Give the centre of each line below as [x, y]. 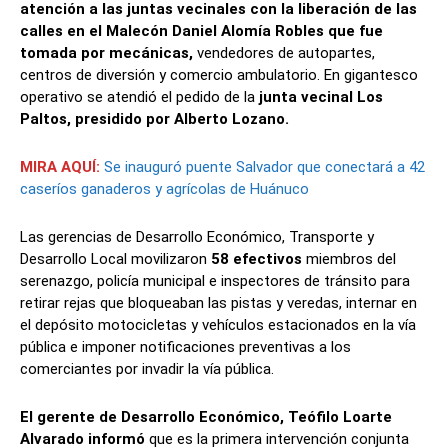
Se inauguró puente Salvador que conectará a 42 [264, 167]
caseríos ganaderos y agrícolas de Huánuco [164, 189]
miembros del [351, 259]
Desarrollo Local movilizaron [115, 259]
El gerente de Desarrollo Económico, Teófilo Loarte [206, 417]
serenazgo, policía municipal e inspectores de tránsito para [215, 281]
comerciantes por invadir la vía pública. [147, 369]
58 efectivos [258, 259]
